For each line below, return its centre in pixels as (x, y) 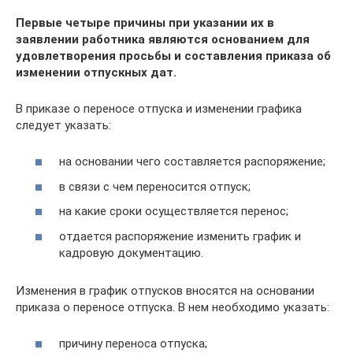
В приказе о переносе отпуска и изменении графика (159, 108)
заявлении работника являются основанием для (163, 39)
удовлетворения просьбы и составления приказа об (173, 56)
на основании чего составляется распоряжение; (192, 162)
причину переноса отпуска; (133, 344)
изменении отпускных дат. (96, 72)
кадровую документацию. (131, 253)
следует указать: (63, 125)
